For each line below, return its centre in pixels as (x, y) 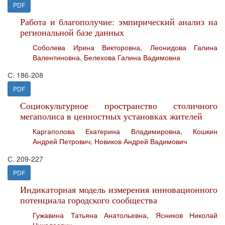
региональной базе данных (72, 32)
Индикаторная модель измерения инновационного (119, 189)
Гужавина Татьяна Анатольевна (90, 215)
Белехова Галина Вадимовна (132, 57)
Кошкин (205, 131)
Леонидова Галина (184, 47)
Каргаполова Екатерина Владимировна (106, 131)
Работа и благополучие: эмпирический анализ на (119, 22)
